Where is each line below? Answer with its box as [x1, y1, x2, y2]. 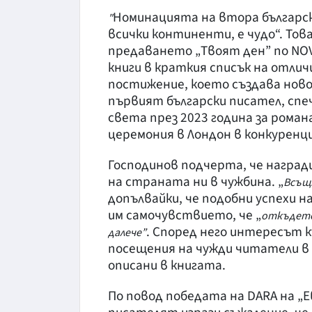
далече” [108, 224, 146, 240]
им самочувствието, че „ [108, 205, 261, 225]
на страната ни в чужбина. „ [108, 171, 283, 192]
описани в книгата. [108, 255, 226, 275]
